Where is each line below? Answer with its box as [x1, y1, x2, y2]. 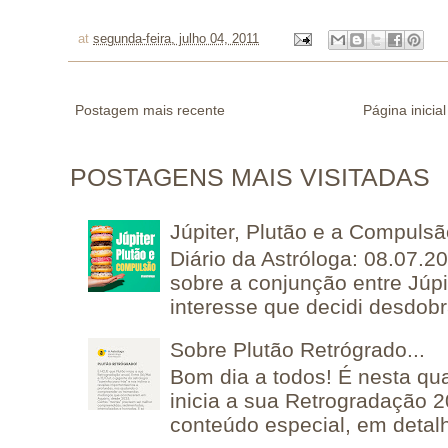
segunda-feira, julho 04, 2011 [93, 32, 259, 47]
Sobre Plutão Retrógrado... [170, 338, 426, 362]
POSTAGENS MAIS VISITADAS [70, 164, 430, 192]
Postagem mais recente [75, 102, 225, 119]
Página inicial [363, 102, 446, 119]
